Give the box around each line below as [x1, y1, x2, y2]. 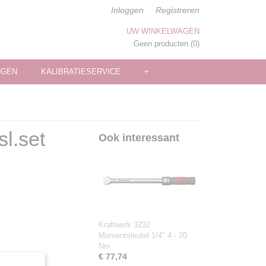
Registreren [156, 5, 199, 15]
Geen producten [134, 39, 191, 48]
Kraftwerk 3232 [99, 220, 150, 229]
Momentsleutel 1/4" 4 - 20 [99, 231, 187, 240]
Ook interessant [99, 132, 179, 144]
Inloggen [111, 5, 144, 15]
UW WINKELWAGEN [126, 27, 199, 36]
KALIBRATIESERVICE [41, 67, 121, 76]
